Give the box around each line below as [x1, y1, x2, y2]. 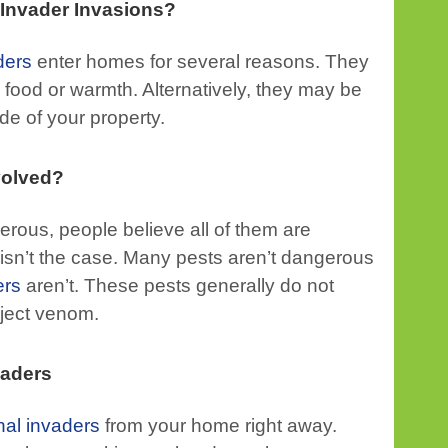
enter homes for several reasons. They [32, 51, 369, 72]
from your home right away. [100, 415, 337, 436]
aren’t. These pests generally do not [21, 275, 334, 296]
